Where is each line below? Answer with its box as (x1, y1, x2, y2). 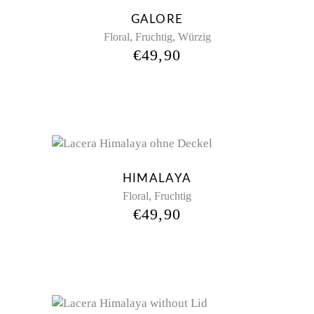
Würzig (177, 30, 211, 43)
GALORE (130, 13, 184, 25)
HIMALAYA (122, 172, 192, 185)
